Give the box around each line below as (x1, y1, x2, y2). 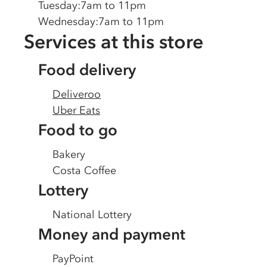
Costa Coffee (52, 164, 116, 177)
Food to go (38, 120, 117, 139)
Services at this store (24, 30, 203, 53)
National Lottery (52, 208, 132, 221)
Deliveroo (52, 88, 101, 101)
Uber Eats (52, 104, 100, 117)
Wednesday (38, 15, 95, 28)
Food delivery (38, 60, 136, 79)
